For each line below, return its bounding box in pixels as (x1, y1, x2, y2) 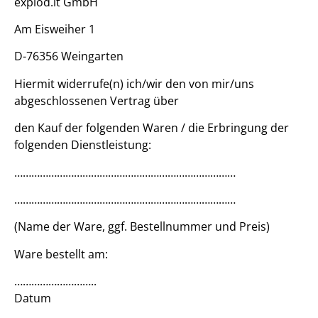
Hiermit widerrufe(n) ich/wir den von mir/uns (14, 75, 254, 92)
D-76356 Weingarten (14, 48, 124, 65)
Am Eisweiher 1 (14, 21, 95, 38)
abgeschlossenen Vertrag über (14, 92, 179, 109)
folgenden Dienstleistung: (14, 137, 151, 153)
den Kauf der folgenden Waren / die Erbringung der (14, 120, 289, 136)
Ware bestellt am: (14, 246, 108, 262)
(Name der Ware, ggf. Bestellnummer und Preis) (14, 219, 270, 235)
